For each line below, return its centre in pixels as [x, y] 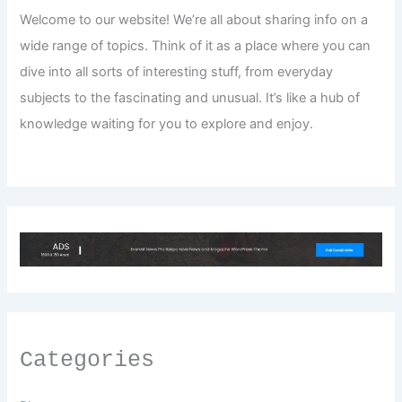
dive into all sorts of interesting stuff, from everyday [177, 72]
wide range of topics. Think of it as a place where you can [196, 46]
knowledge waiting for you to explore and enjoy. [167, 124]
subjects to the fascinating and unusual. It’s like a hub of [190, 98]
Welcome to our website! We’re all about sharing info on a [194, 20]
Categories [87, 359]
